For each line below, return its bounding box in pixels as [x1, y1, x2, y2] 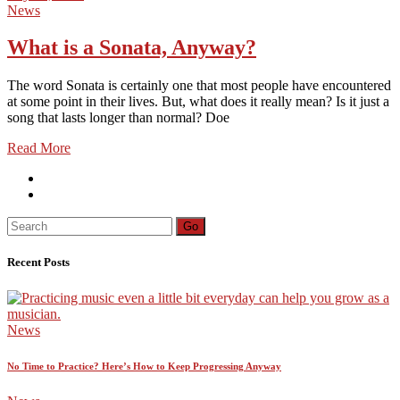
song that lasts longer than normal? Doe [7, 110, 229, 126]
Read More [7, 140, 71, 156]
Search [6, 216, 45, 232]
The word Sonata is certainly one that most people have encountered [7, 78, 391, 94]
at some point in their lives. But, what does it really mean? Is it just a [7, 94, 389, 110]
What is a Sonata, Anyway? [7, 36, 256, 60]
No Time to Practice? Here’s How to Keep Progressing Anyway [7, 360, 281, 371]
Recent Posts [7, 255, 70, 270]
